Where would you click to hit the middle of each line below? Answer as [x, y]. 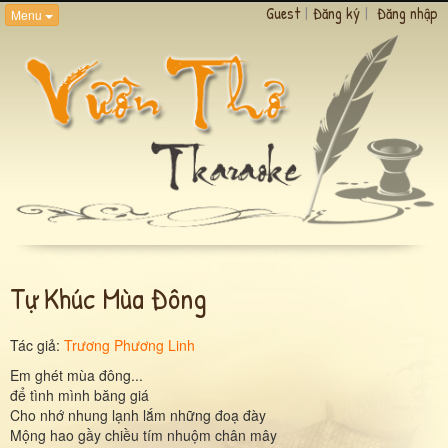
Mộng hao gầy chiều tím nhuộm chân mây [143, 434]
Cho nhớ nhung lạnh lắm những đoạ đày [138, 414]
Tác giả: [37, 344]
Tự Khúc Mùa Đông [108, 297]
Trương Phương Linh [129, 344]
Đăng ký [336, 13]
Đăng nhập [407, 13]
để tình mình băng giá [79, 394]
